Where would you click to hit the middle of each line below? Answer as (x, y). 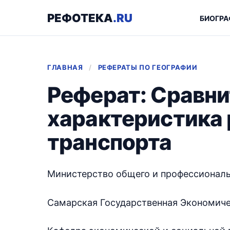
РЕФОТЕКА (80, 18)
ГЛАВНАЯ (65, 67)
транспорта (110, 142)
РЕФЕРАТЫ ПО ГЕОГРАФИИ (148, 67)
